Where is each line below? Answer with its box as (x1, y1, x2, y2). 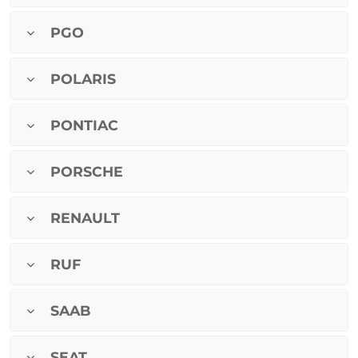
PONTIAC (50, 117, 118, 134)
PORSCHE (50, 163, 123, 181)
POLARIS (50, 70, 116, 88)
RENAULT (50, 209, 120, 227)
